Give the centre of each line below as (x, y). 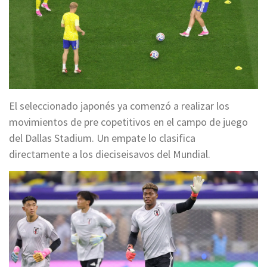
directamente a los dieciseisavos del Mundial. (110, 154)
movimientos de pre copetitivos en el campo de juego (128, 122)
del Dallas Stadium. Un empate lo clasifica (102, 138)
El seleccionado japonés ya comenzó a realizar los (119, 106)
